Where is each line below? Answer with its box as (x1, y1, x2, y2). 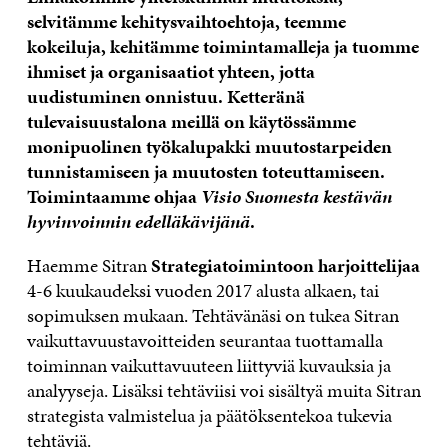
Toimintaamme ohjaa (26, 183, 201, 211)
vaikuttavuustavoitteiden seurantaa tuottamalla (26, 327, 383, 355)
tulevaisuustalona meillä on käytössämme (26, 108, 356, 136)
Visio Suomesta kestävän (200, 183, 392, 211)
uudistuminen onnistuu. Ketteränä (26, 83, 305, 111)
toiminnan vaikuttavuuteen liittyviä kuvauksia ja (26, 352, 391, 380)
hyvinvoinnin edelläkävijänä (26, 208, 250, 236)
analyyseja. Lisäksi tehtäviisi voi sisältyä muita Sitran (26, 377, 421, 405)
